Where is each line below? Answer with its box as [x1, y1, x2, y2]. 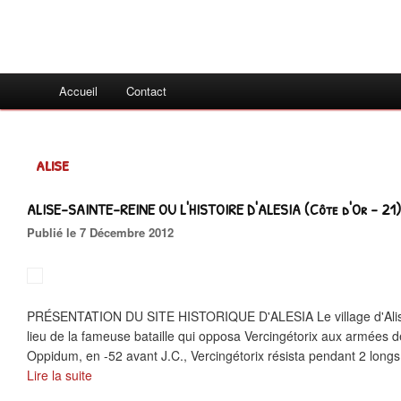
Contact [126, 82, 166, 99]
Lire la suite [27, 366, 92, 384]
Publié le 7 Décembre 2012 [35, 224, 174, 241]
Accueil [59, 82, 98, 99]
